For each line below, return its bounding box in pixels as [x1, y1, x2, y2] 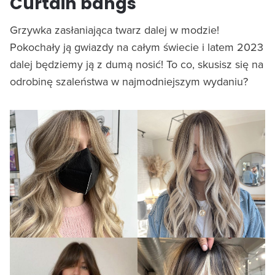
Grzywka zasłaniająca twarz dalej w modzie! [10, 22, 219, 38]
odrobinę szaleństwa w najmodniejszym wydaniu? [10, 74, 248, 90]
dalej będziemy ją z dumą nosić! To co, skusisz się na [10, 56, 263, 72]
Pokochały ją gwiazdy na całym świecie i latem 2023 [10, 39, 263, 55]
